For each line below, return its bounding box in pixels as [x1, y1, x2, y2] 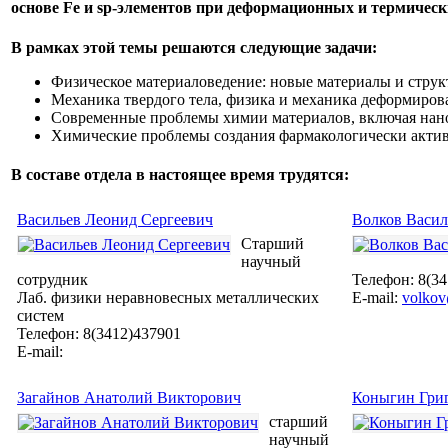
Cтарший [241, 235, 304, 253]
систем [17, 307, 64, 325]
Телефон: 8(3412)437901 [17, 325, 181, 343]
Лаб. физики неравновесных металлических [17, 289, 319, 307]
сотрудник [17, 271, 88, 289]
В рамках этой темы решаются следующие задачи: [11, 38, 377, 56]
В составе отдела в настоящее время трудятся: [11, 165, 349, 183]
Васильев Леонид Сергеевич [17, 211, 213, 229]
